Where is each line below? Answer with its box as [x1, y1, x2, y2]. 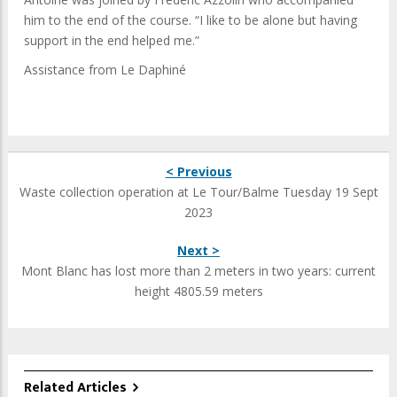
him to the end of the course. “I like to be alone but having [24, 12, 357, 29]
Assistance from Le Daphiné [24, 61, 186, 79]
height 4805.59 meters [134, 283, 263, 300]
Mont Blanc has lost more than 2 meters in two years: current [21, 262, 376, 280]
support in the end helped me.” [24, 32, 199, 50]
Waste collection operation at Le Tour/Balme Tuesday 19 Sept [19, 183, 378, 201]
